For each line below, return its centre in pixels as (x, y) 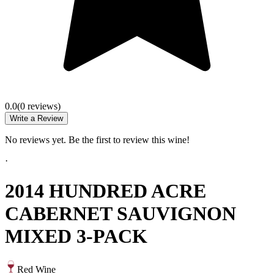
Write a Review (36, 119)
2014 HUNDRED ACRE (106, 191)
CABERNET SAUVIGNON (120, 213)
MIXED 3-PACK (76, 236)
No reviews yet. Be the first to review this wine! (97, 140)
